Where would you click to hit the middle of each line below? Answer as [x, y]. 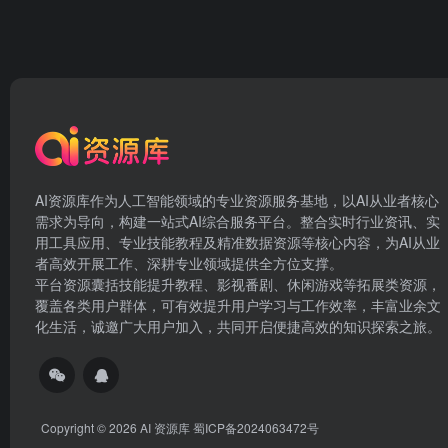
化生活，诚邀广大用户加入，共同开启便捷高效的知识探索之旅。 [238, 326]
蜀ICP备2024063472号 [256, 427]
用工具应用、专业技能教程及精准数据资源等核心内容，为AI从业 [237, 242]
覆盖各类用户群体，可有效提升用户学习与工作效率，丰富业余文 [238, 305]
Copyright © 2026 [90, 427]
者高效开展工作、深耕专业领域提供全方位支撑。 [189, 263]
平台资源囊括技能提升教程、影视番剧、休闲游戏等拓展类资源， [238, 284]
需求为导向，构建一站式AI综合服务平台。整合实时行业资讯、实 [237, 221]
